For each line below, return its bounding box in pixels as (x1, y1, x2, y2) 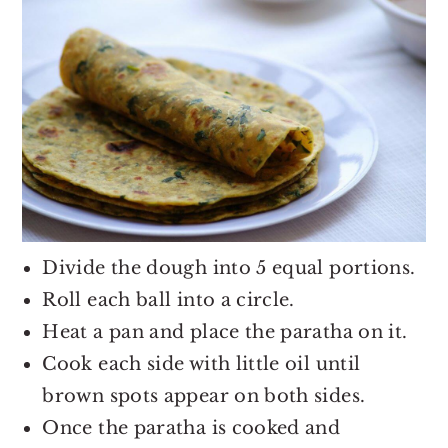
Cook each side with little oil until (42, 353, 361, 376)
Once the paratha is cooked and (42, 417, 341, 440)
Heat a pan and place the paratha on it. (42, 321, 408, 344)
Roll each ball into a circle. (42, 289, 295, 312)
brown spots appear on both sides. (42, 385, 366, 408)
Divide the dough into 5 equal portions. (42, 257, 416, 280)
